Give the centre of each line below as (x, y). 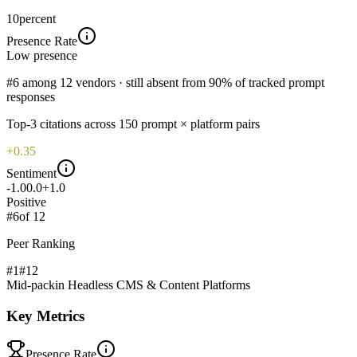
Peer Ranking (41, 243)
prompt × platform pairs (200, 124)
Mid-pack (31, 284)
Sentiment (31, 173)
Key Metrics (45, 316)
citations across (76, 124)
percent (37, 18)
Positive (26, 202)
